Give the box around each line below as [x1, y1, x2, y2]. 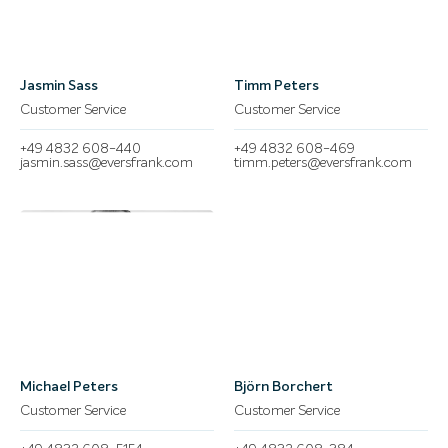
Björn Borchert [234, 379, 333, 394]
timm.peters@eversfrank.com [234, 155, 412, 170]
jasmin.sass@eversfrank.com [20, 155, 193, 170]
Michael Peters [20, 379, 118, 394]
